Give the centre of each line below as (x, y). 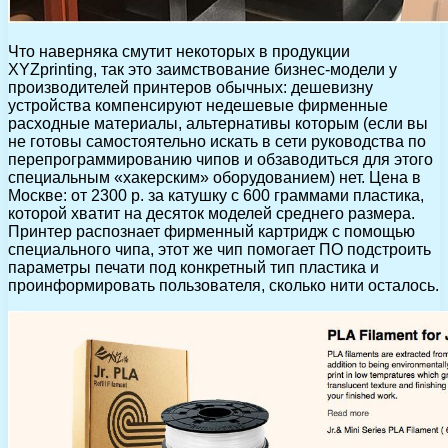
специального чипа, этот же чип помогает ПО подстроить (219, 250)
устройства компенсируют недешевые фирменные (198, 106)
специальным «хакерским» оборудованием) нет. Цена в (214, 178)
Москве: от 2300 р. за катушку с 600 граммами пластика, (216, 196)
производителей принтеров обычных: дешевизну (190, 88)
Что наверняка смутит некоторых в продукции (179, 52)
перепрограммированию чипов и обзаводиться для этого (220, 160)
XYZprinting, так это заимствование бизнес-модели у (202, 70)
